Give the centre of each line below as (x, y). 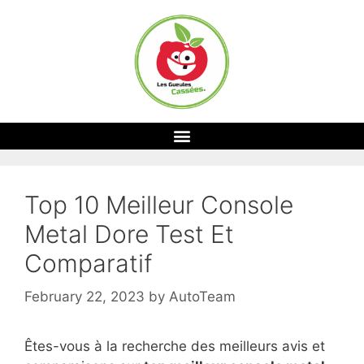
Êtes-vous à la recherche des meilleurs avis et (175, 347)
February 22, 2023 (84, 297)
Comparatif (89, 263)
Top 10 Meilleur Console (159, 204)
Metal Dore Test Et (129, 234)
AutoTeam (202, 297)
